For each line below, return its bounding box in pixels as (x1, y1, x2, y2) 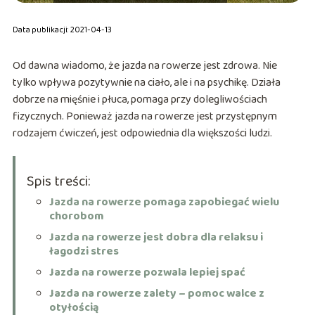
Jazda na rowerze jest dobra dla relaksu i (49, 229, 263, 247)
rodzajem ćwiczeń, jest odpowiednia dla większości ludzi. (12, 124, 272, 143)
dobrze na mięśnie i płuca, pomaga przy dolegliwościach (12, 91, 267, 109)
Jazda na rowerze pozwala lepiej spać (49, 264, 245, 282)
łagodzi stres (49, 243, 119, 261)
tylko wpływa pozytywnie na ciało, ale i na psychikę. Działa (12, 74, 281, 92)
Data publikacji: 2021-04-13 (12, 23, 112, 37)
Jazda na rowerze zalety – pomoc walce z (49, 285, 264, 303)
